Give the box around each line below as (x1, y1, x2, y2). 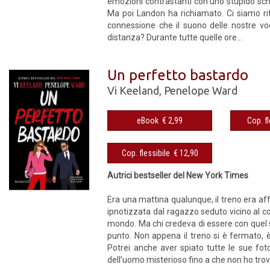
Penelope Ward (164, 84, 238, 96)
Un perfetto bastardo (107, 66, 249, 83)
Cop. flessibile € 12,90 (173, 148, 198, 158)
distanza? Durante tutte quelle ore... (107, 32, 243, 42)
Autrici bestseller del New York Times (107, 170, 249, 180)
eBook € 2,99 (162, 115, 183, 125)
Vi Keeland (107, 84, 160, 96)
